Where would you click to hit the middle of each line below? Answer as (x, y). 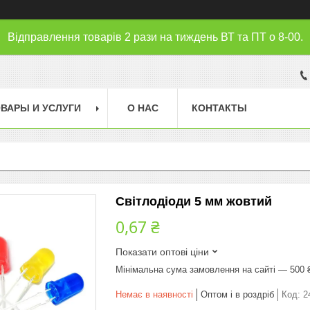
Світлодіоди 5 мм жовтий (194, 201)
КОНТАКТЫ (219, 108)
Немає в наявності (154, 294)
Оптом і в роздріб (237, 294)
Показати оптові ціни (162, 252)
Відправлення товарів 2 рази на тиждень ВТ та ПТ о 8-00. (155, 37)
